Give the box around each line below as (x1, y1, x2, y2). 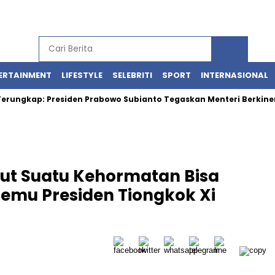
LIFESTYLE (61, 69, 103, 81)
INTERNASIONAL (201, 69, 268, 81)
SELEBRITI (112, 69, 152, 81)
